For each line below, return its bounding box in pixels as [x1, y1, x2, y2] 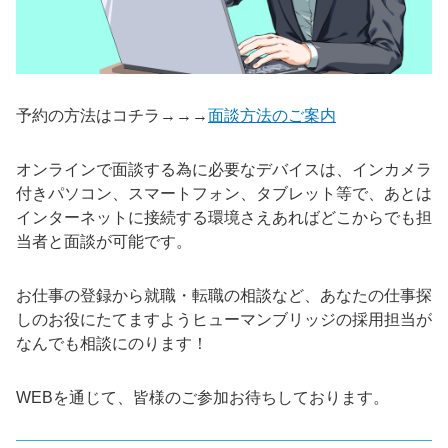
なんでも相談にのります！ [16, 335, 208, 353]
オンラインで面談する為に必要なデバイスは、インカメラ [16, 161, 432, 179]
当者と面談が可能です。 [16, 233, 192, 251]
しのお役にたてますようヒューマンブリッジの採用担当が [16, 311, 432, 329]
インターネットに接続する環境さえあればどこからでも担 [16, 209, 432, 227]
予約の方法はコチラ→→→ [16, 107, 208, 125]
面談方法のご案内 [208, 107, 336, 125]
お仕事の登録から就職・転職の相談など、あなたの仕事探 [16, 287, 432, 305]
